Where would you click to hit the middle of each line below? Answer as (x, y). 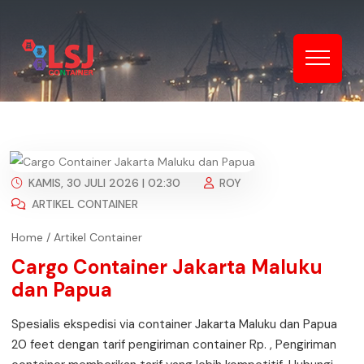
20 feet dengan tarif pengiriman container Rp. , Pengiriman (174, 345)
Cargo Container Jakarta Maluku (167, 267)
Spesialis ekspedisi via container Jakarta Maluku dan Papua (174, 325)
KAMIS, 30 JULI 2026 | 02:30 (103, 183)
